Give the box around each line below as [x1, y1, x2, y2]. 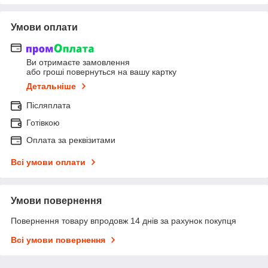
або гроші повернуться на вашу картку [26, 66, 176, 77]
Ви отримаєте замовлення [26, 57, 130, 67]
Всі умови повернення [11, 234, 105, 245]
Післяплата [26, 100, 71, 110]
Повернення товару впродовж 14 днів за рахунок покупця [11, 215, 236, 226]
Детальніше [26, 81, 76, 91]
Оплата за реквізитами [26, 135, 115, 145]
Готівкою [26, 117, 60, 127]
